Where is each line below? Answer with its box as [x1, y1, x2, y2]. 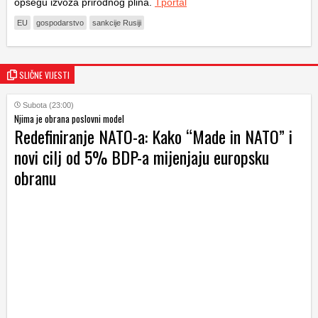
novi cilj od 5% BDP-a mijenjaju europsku [14, 144, 269, 170]
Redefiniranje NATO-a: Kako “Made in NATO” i [14, 124, 292, 149]
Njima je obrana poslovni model [14, 111, 124, 126]
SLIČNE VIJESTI [19, 69, 70, 81]
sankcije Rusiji [92, 18, 141, 27]
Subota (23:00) [23, 101, 74, 109]
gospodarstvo [36, 18, 84, 27]
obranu [14, 165, 56, 190]
